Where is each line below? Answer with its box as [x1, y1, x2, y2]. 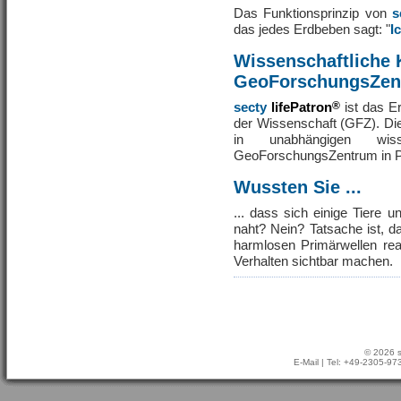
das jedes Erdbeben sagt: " [234, 21, 390, 37]
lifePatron [270, 99, 332, 115]
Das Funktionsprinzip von [234, 5, 393, 21]
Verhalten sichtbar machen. [234, 253, 393, 269]
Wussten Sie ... [234, 177, 362, 197]
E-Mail [294, 357, 319, 367]
